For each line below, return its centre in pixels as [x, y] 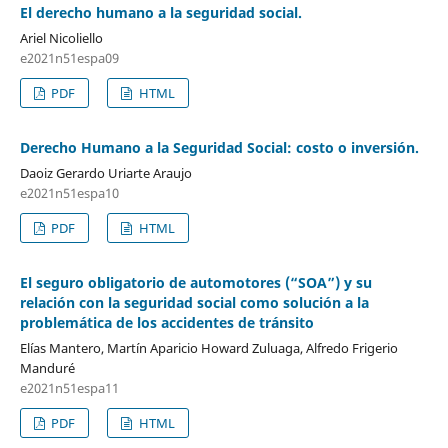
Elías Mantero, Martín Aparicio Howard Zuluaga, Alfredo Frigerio [208, 347]
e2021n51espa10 [69, 192]
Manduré [47, 367]
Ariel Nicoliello [61, 37]
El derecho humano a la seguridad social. [160, 12]
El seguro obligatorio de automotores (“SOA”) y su [195, 282]
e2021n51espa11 [69, 387]
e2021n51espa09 [69, 57]
